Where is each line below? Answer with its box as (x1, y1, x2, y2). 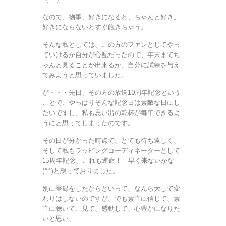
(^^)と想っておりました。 (42, 166, 119, 176)
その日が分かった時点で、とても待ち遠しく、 (42, 136, 180, 145)
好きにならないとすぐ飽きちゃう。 (42, 23, 147, 32)
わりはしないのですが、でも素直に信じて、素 (42, 194, 180, 203)
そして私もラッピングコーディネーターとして (42, 146, 180, 155)
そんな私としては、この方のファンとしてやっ (42, 40, 180, 49)
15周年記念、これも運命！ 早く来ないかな (42, 156, 174, 165)
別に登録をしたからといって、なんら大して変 (42, 184, 180, 193)
